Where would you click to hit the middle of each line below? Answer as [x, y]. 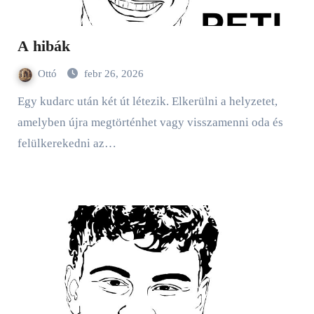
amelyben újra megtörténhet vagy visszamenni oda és [150, 123]
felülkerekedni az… [67, 144]
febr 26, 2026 [114, 74]
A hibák [43, 46]
